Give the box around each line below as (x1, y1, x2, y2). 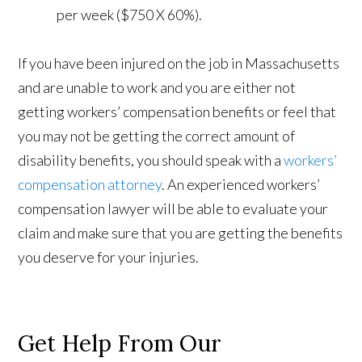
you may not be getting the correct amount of (18, 127, 296, 145)
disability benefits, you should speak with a (18, 151, 284, 170)
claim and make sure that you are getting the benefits (18, 224, 343, 242)
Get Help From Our (18, 329, 222, 359)
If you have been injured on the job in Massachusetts (18, 54, 340, 73)
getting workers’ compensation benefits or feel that (18, 103, 337, 121)
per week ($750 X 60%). (57, 6, 203, 24)
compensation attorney (18, 175, 162, 194)
